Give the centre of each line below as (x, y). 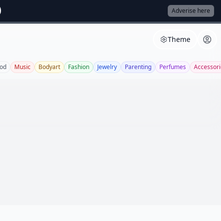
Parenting (138, 67)
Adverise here (191, 11)
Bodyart (49, 67)
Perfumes (173, 67)
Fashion (79, 67)
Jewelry (107, 67)
